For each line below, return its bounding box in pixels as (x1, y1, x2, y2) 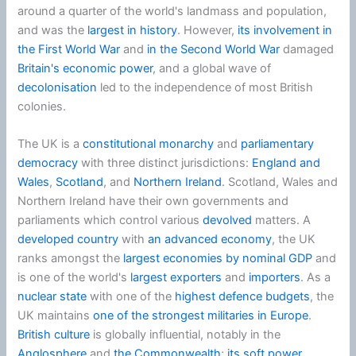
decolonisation (17, 79, 98, 95)
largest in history (87, 22, 178, 37)
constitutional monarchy (83, 136, 215, 151)
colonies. (17, 99, 67, 114)
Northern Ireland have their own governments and (17, 193, 289, 208)
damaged (280, 41, 335, 56)
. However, (177, 22, 238, 37)
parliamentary (241, 136, 315, 151)
